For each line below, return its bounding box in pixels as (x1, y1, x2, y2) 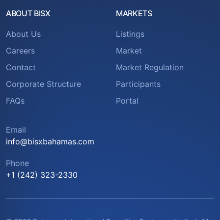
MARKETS (116, 8, 152, 19)
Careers (6, 46, 35, 56)
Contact (6, 62, 36, 73)
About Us (6, 29, 41, 39)
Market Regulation (116, 62, 184, 73)
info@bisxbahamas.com (6, 137, 94, 147)
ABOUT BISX (6, 8, 51, 19)
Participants (116, 79, 161, 89)
